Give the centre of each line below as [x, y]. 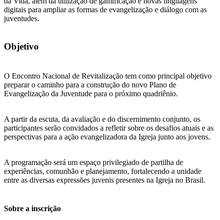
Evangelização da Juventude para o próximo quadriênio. [91, 94]
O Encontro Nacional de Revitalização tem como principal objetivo [108, 76]
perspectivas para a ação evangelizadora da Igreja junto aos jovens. [107, 137]
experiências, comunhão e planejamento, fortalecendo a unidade [103, 171]
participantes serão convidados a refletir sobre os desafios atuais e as [109, 128]
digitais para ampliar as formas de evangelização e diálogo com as [105, 9]
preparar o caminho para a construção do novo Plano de [90, 85]
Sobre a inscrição [32, 208]
